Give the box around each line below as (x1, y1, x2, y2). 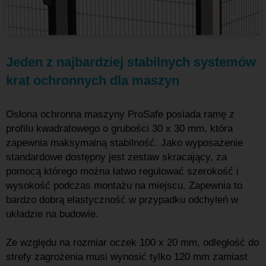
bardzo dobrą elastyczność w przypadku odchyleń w (6, 194, 238, 205)
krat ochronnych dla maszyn (6, 73, 179, 88)
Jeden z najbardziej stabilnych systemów (6, 55, 256, 69)
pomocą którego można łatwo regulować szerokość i (6, 166, 239, 177)
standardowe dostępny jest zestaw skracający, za (6, 151, 227, 163)
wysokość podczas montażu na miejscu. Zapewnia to (6, 180, 242, 191)
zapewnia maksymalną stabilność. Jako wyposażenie (6, 137, 243, 148)
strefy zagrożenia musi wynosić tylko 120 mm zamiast (6, 251, 248, 262)
